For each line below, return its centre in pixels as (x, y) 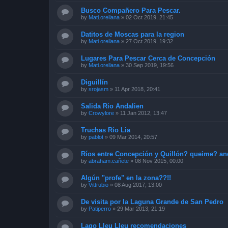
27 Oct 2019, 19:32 (149, 41)
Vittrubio (98, 185)
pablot (96, 137)
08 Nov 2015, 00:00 (159, 161)
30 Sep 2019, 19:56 (150, 65)
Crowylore (101, 113)
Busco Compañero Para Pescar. (131, 10)
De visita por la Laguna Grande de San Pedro (152, 202)
